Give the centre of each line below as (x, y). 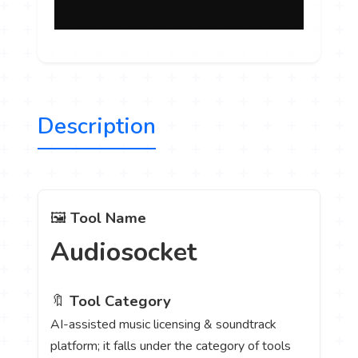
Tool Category (121, 301)
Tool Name (109, 218)
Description (97, 126)
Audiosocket (124, 252)
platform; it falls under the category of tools (171, 346)
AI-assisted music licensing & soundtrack (164, 324)
